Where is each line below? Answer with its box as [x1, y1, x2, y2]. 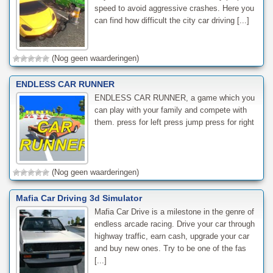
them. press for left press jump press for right [94, 117, 254, 127]
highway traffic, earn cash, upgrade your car [94, 231, 249, 241]
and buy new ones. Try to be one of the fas [94, 243, 246, 253]
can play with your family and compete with [94, 105, 247, 115]
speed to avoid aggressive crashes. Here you [94, 4, 254, 13]
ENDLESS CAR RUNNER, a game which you [94, 93, 255, 102]
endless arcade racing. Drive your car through [94, 219, 255, 229]
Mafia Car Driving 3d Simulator [16, 193, 142, 203]
